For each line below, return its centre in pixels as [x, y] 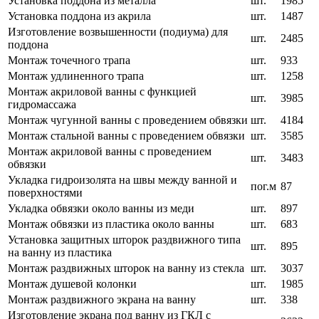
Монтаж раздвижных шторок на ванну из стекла [126, 268]
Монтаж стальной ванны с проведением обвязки [126, 136]
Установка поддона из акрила [79, 16]
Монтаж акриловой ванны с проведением [110, 152]
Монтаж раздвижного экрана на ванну [102, 300]
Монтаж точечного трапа [69, 61]
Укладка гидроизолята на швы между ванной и [122, 180]
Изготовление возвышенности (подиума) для [118, 32]
